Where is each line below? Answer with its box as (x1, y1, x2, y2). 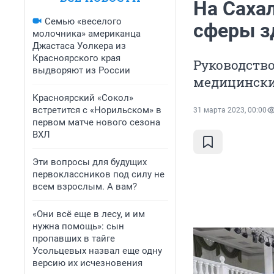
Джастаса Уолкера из (32, 40, 126, 51)
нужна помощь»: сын (32, 221, 124, 232)
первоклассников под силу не (32, 169, 165, 180)
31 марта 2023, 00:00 (193, 106, 267, 115)
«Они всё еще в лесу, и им (32, 209, 145, 220)
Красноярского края (32, 53, 120, 64)
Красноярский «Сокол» (32, 92, 133, 103)
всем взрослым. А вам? (32, 181, 137, 192)
